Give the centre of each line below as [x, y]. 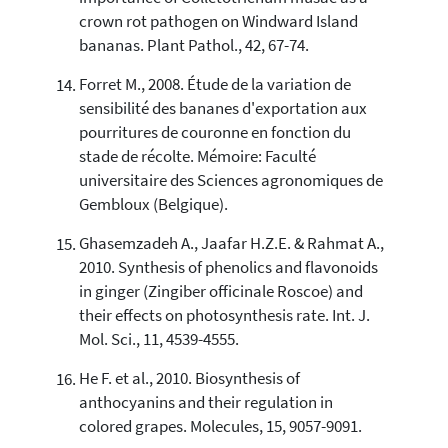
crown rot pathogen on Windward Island [218, 22]
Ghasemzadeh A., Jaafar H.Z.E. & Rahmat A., [231, 244]
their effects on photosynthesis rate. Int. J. [224, 316]
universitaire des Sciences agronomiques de [230, 181]
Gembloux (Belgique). [153, 205]
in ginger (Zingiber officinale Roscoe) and [220, 292]
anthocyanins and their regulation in [205, 403]
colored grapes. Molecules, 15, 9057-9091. [220, 427]
